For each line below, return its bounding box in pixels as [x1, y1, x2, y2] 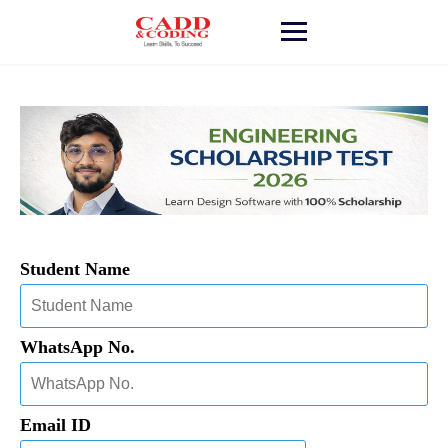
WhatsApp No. [20, 336, 135, 357]
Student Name [20, 258, 130, 279]
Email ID [20, 414, 91, 435]
